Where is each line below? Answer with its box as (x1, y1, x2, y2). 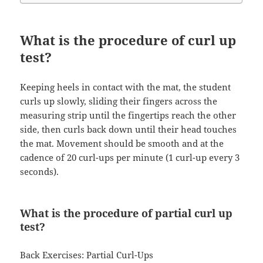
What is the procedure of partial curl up (20, 206, 233, 221)
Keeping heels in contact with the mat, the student (20, 81, 231, 93)
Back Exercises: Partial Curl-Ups (20, 249, 154, 261)
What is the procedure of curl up (20, 31, 237, 49)
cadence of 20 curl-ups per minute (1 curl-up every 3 (20, 151, 240, 164)
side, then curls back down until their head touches (20, 123, 237, 136)
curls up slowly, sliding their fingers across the (20, 95, 218, 107)
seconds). (20, 166, 59, 178)
